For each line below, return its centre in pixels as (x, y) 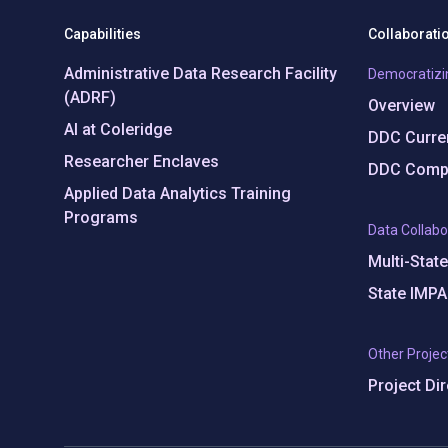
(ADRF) (90, 97)
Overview (401, 105)
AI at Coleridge (118, 129)
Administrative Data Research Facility (200, 73)
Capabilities (102, 34)
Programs (101, 217)
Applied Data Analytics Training (177, 193)
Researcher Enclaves (141, 161)
